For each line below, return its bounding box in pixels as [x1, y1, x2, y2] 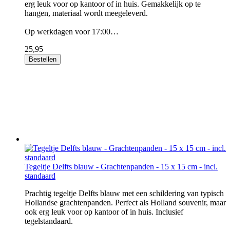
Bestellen [29, 55, 56, 63]
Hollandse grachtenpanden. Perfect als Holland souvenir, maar [25, 198, 226, 207]
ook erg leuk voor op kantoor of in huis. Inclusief [25, 207, 183, 216]
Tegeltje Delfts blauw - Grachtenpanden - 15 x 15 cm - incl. [25, 162, 218, 171]
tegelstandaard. [25, 217, 73, 225]
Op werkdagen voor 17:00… [25, 27, 119, 36]
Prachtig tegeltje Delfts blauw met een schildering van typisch [25, 189, 224, 198]
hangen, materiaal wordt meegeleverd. [25, 9, 148, 17]
